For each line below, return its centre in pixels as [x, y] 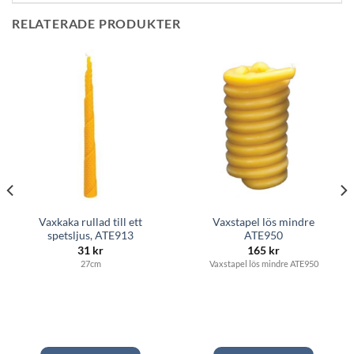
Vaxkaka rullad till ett [90, 222]
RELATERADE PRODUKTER [96, 23]
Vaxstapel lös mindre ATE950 [264, 263]
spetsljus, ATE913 [90, 236]
